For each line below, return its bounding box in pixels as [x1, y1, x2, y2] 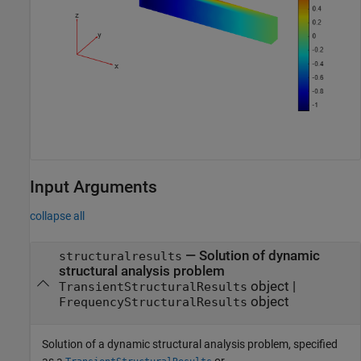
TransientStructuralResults [58, 280, 247, 294]
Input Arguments [30, 176, 157, 197]
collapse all [30, 210, 85, 223]
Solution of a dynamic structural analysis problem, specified [42, 338, 338, 351]
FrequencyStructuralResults [58, 296, 247, 309]
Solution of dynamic [198, 248, 320, 264]
